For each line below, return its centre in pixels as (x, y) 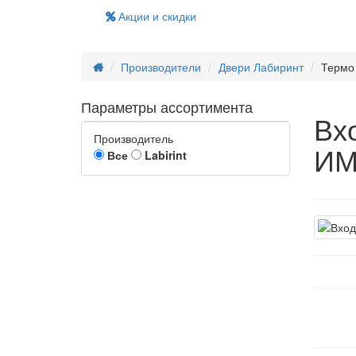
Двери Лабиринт (261, 67)
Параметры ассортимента (167, 106)
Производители (161, 67)
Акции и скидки (156, 16)
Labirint (164, 155)
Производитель (133, 138)
